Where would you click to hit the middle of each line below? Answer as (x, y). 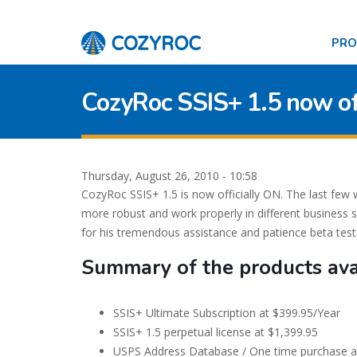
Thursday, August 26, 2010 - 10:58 (169, 176)
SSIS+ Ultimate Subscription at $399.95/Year (227, 313)
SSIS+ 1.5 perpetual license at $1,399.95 (216, 332)
